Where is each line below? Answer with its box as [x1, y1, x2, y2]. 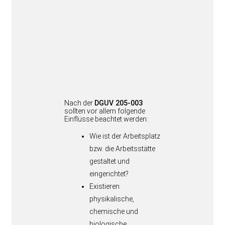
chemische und [89, 207, 138, 216]
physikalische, [89, 195, 134, 203]
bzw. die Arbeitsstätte [89, 145, 155, 153]
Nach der [64, 99, 94, 107]
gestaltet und [89, 157, 130, 166]
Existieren [89, 182, 120, 191]
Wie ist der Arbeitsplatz [89, 132, 160, 141]
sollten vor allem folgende [64, 107, 145, 116]
